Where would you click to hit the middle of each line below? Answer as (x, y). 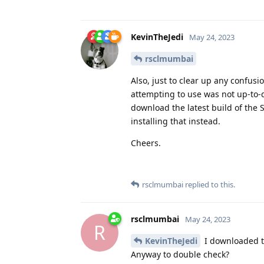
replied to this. (209, 184)
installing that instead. (176, 121)
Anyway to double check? (180, 254)
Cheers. (146, 143)
